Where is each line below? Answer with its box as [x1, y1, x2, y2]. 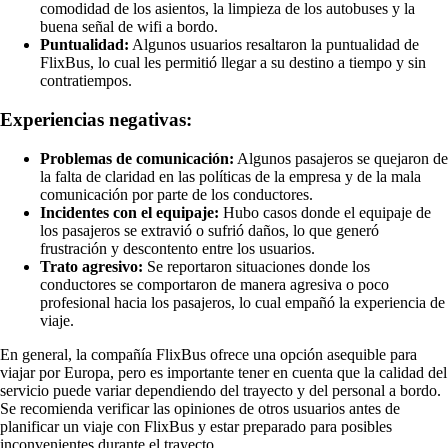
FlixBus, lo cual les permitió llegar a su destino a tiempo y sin [40, 54, 426, 72]
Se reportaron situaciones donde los [143, 257, 370, 275]
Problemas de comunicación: [40, 149, 234, 167]
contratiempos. [40, 72, 132, 90]
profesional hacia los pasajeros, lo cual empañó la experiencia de [40, 293, 445, 311]
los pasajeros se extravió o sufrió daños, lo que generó [40, 221, 379, 239]
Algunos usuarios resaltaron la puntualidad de [129, 36, 419, 54]
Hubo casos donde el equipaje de [219, 203, 431, 221]
